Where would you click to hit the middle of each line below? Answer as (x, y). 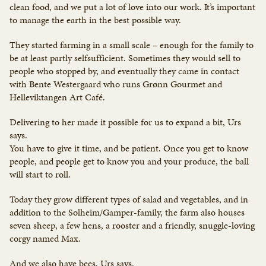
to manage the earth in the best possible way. (95, 20)
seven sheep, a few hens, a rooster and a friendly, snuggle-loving (132, 226)
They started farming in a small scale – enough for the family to (132, 45)
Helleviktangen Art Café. (57, 97)
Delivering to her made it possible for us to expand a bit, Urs (125, 122)
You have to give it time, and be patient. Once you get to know (129, 148)
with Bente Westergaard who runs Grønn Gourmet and (116, 84)
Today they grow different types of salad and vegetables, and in (129, 199)
